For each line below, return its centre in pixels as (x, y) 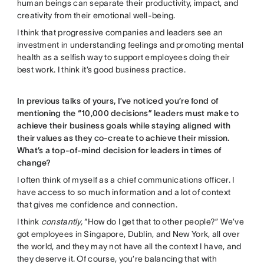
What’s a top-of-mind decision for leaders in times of (119, 150)
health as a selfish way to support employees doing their (123, 57)
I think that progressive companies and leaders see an (120, 32)
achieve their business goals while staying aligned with (124, 125)
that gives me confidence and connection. (98, 204)
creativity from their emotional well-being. (97, 15)
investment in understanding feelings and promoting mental (130, 44)
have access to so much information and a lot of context (124, 192)
